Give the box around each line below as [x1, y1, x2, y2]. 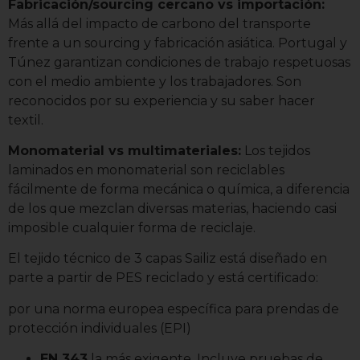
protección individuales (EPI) [8, 320, 191, 336]
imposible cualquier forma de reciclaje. [8, 220, 256, 236]
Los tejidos [241, 143, 310, 159]
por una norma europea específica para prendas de [8, 301, 339, 317]
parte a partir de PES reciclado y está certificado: [8, 270, 318, 286]
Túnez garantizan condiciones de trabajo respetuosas [8, 54, 350, 70]
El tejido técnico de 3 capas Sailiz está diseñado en [8, 251, 327, 267]
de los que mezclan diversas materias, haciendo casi [8, 201, 337, 217]
